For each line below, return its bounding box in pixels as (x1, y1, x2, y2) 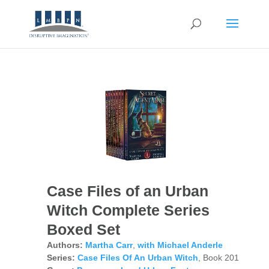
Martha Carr (85, 240, 133, 250)
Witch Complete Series (46, 201, 210, 219)
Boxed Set (46, 220, 120, 238)
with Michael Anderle (137, 240, 223, 250)
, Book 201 (198, 252, 239, 262)
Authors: (46, 240, 83, 250)
